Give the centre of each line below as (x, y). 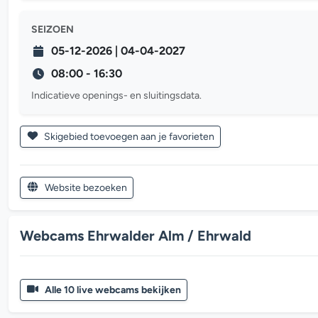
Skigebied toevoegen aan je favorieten (128, 136)
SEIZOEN (53, 29)
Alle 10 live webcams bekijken (113, 290)
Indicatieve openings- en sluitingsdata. (116, 95)
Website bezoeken (86, 187)
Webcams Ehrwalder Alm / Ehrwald (136, 235)
